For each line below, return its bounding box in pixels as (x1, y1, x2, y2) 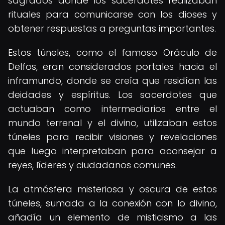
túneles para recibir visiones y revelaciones (8, 131, 217, 143)
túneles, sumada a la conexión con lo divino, (8, 197, 217, 209)
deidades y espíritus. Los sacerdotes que (8, 88, 217, 101)
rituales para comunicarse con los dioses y (8, 8, 217, 21)
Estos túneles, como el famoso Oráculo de (8, 46, 217, 59)
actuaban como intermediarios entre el (8, 102, 217, 115)
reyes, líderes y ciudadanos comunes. (8, 159, 177, 171)
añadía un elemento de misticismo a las (8, 211, 217, 223)
